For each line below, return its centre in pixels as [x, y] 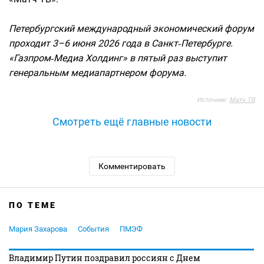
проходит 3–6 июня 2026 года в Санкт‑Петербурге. [121, 44]
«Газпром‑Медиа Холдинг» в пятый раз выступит [118, 58]
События [93, 229]
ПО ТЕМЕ [33, 205]
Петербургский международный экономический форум [131, 29]
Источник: [213, 100]
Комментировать [132, 166]
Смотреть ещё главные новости [132, 122]
